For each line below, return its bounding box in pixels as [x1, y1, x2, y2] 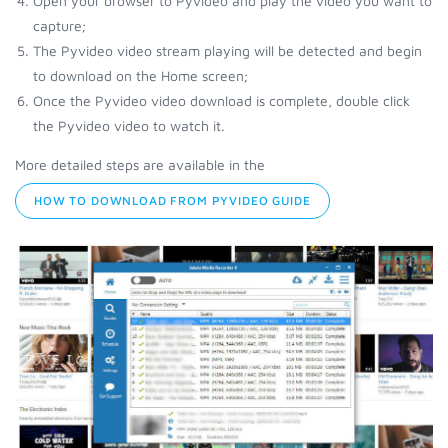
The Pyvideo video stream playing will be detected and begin [33, 42, 422, 59]
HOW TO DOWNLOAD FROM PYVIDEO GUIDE [34, 193, 311, 208]
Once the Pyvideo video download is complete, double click [33, 92, 410, 109]
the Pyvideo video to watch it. [33, 117, 225, 134]
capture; [33, 17, 86, 34]
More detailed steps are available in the [15, 156, 265, 173]
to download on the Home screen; [33, 67, 248, 84]
